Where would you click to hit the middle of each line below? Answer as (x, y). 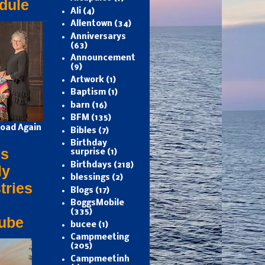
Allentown (91, 24)
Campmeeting (99, 238)
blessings (90, 178)
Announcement (103, 59)
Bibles (83, 131)
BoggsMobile (97, 203)
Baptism (88, 93)
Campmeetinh (100, 259)
